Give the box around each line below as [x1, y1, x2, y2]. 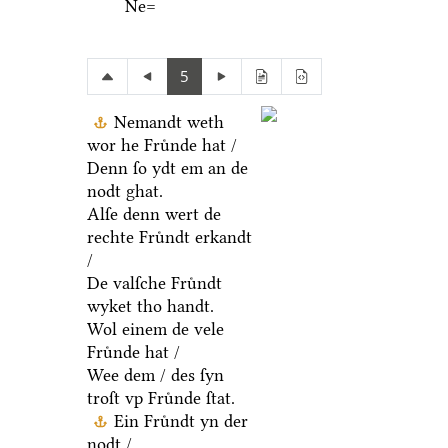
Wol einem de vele [86, 319, 224, 340]
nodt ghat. [86, 181, 163, 202]
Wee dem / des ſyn [86, 365, 224, 386]
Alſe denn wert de [86, 204, 221, 225]
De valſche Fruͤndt [86, 273, 222, 294]
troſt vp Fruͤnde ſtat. [86, 388, 235, 409]
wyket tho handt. [86, 296, 214, 317]
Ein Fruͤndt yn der [113, 411, 248, 432]
